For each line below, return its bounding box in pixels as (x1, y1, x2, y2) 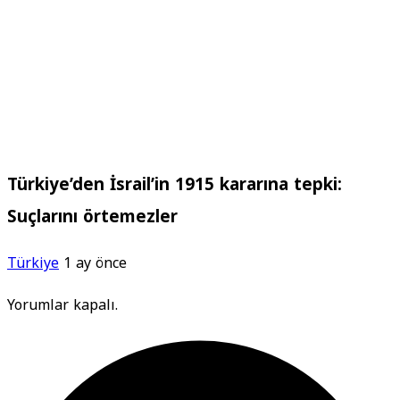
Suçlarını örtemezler (7, 200, 178, 233)
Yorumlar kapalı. (7, 291, 118, 320)
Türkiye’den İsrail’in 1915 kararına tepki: (7, 168, 342, 201)
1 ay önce (63, 249, 127, 278)
